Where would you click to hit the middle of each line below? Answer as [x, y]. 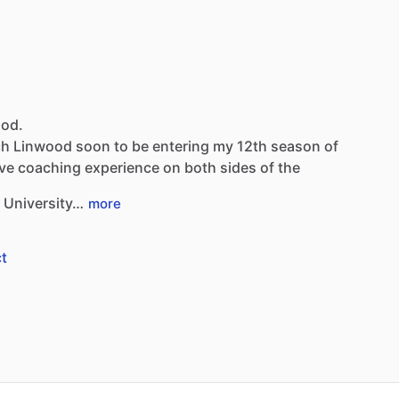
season [296, 146]
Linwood [43, 146]
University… [44, 203]
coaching [49, 167]
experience [122, 167]
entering [181, 146]
